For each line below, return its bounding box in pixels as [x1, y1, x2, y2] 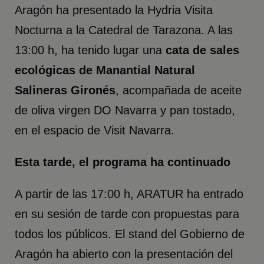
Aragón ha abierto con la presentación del [15, 247, 233, 261]
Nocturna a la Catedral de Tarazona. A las [15, 24, 233, 37]
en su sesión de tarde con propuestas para [15, 207, 240, 221]
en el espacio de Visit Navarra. [15, 124, 175, 137]
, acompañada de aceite [115, 84, 242, 97]
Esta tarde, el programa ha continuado [15, 156, 231, 169]
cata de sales [166, 44, 240, 57]
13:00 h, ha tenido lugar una [15, 44, 166, 57]
